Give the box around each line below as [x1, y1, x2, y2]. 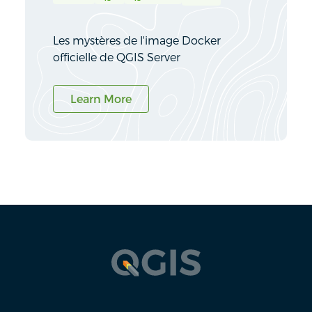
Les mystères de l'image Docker [53, 35, 221, 47]
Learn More [70, 93, 132, 105]
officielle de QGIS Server [53, 52, 180, 63]
